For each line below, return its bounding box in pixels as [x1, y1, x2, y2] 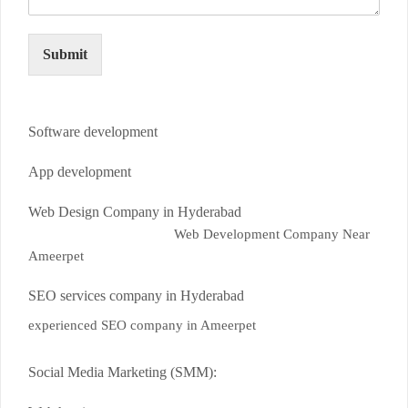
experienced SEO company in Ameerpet [28, 318, 256, 333]
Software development [28, 124, 158, 140]
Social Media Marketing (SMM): [28, 364, 217, 381]
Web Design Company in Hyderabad [28, 204, 241, 220]
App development [28, 164, 131, 180]
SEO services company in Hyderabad [28, 288, 244, 304]
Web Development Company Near [174, 227, 370, 242]
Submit [43, 46, 87, 63]
